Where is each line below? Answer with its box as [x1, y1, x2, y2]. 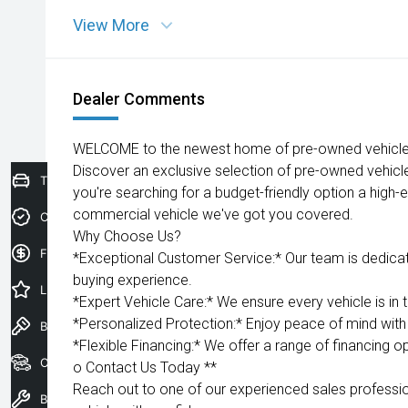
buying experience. [73, 271, 192, 289]
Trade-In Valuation [40, 173, 143, 188]
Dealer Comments [73, 89, 205, 108]
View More [73, 15, 149, 35]
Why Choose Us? [73, 228, 181, 245]
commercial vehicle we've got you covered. [73, 206, 353, 223]
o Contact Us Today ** [73, 359, 217, 376]
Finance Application [40, 246, 151, 260]
